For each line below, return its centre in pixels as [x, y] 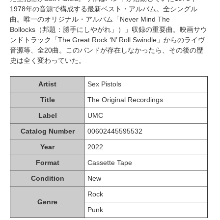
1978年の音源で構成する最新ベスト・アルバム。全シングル [104, 9]
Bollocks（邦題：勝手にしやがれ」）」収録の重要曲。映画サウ [109, 29]
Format [47, 162]
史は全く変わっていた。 [48, 60]
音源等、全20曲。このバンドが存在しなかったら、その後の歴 [107, 50]
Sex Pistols [104, 84]
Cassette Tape [110, 162]
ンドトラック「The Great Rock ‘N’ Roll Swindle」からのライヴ [107, 40]
